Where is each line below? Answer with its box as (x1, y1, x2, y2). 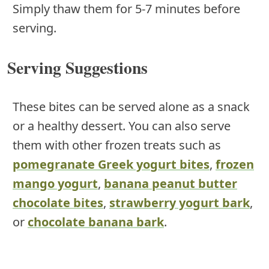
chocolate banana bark (28, 213, 164, 230)
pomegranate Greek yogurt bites (13, 156, 210, 172)
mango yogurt (13, 175, 98, 192)
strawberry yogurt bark (109, 194, 250, 211)
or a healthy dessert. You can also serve (13, 117, 231, 134)
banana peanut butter (104, 175, 237, 192)
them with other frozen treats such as (13, 136, 221, 153)
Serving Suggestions (7, 55, 148, 79)
